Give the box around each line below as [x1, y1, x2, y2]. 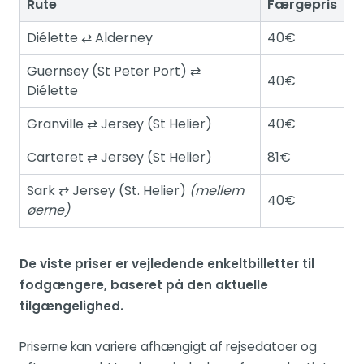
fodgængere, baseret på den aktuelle [19, 276, 268, 294]
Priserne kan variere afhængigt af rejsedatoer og [19, 338, 317, 356]
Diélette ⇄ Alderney [27, 28, 153, 48]
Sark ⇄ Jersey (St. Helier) [27, 181, 189, 201]
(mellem [189, 181, 244, 201]
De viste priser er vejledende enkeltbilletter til [19, 255, 314, 273]
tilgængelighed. [19, 297, 123, 315]
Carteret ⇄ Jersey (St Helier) [27, 148, 212, 167]
